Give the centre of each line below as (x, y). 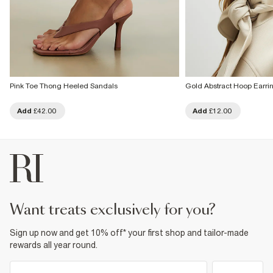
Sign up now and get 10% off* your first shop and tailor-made (129, 232)
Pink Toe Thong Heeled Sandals (64, 86)
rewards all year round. (54, 245)
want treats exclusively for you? (120, 210)
